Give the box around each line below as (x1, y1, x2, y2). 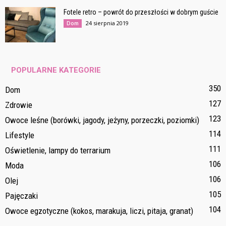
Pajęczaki (5, 190, 38, 201)
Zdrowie (5, 99, 32, 110)
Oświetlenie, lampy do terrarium (5, 145, 110, 155)
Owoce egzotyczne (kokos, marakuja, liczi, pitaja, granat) (5, 205, 193, 216)
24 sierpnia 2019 (86, 19, 129, 27)
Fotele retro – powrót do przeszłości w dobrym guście (64, 8, 218, 16)
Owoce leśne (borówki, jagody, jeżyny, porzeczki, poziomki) (5, 115, 199, 125)
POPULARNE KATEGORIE (11, 65, 101, 75)
